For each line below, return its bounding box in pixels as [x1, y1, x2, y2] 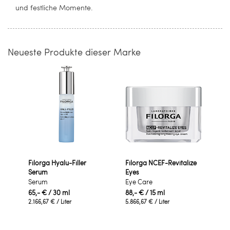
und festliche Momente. [15, 3, 93, 13]
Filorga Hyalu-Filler [28, 158, 86, 168]
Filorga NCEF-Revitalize [125, 158, 197, 168]
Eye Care [125, 177, 152, 187]
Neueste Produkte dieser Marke [8, 45, 141, 59]
